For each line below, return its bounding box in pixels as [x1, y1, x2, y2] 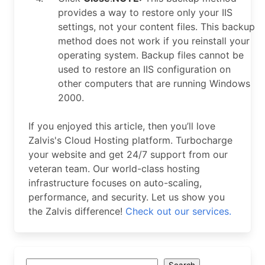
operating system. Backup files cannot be [58, 49, 244, 61]
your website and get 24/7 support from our [28, 148, 228, 160]
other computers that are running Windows [58, 77, 250, 89]
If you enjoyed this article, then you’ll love [28, 120, 215, 132]
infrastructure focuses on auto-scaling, [28, 177, 202, 189]
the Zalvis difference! [28, 205, 125, 217]
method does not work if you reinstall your [58, 35, 250, 47]
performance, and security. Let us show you [28, 191, 225, 203]
